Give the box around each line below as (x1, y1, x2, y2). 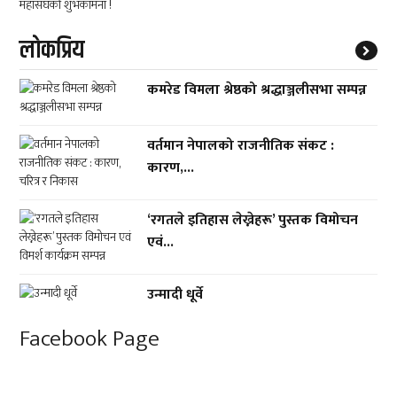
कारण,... (147, 156, 195, 180)
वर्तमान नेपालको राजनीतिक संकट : (147, 134, 335, 158)
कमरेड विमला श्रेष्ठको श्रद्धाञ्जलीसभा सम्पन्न (147, 78, 368, 102)
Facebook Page (19, 320, 160, 358)
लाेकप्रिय (19, 32, 85, 69)
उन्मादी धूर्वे (147, 283, 204, 307)
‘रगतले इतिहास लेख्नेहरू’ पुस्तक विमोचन (147, 208, 359, 232)
